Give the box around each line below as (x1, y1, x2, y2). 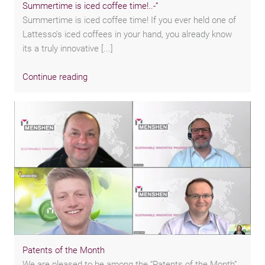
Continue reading (22, 71, 88, 82)
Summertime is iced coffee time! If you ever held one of (22, 15, 237, 26)
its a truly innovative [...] (22, 43, 114, 54)
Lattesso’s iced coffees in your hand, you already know (22, 29, 232, 40)
